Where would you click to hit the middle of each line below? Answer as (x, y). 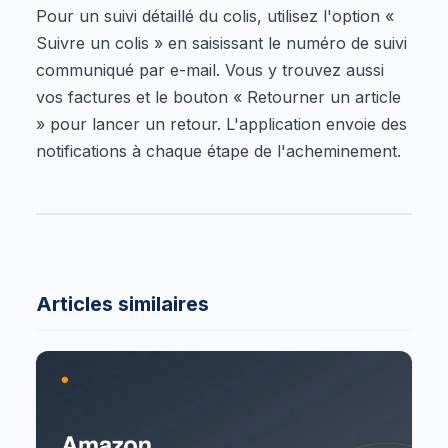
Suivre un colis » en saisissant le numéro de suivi (221, 42)
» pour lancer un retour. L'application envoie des (221, 123)
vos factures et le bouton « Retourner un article (218, 96)
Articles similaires (122, 303)
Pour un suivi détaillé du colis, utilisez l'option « (215, 15)
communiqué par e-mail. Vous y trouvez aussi (210, 69)
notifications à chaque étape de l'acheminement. (218, 150)
